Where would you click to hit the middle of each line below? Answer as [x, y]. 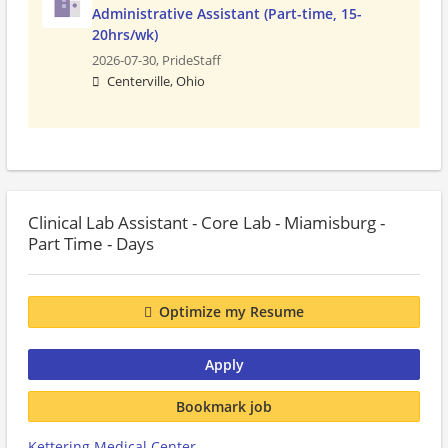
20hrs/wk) [125, 34]
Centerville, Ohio [156, 81]
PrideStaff [191, 60]
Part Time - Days [91, 243]
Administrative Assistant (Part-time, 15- [227, 13]
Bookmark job [224, 406]
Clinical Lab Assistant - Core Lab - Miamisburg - [206, 222]
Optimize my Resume [231, 312]
